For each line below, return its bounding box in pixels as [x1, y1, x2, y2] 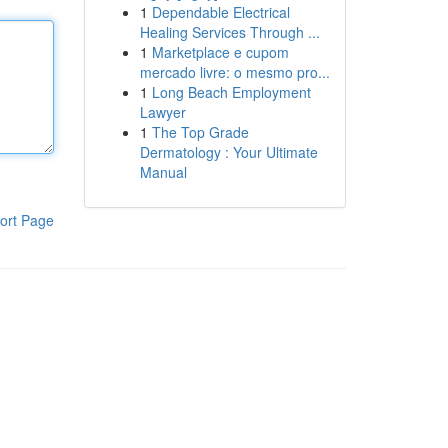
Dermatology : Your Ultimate [139, 142, 318, 162]
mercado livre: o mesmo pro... [139, 62, 330, 82]
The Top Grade [151, 122, 249, 142]
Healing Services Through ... [139, 22, 320, 42]
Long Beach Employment [151, 82, 311, 102]
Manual [139, 162, 187, 182]
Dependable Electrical [151, 2, 290, 22]
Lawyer [139, 102, 186, 122]
